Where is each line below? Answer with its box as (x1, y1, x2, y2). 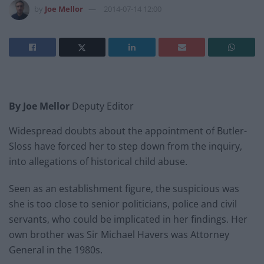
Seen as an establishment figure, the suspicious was (9, 181, 239, 195)
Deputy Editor (70, 99, 134, 113)
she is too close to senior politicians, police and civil (9, 197, 237, 210)
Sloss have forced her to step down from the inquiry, (9, 139, 242, 153)
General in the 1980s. (9, 243, 103, 256)
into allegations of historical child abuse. (9, 154, 187, 168)
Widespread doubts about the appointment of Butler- (9, 124, 247, 137)
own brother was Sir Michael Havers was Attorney (9, 227, 229, 241)
